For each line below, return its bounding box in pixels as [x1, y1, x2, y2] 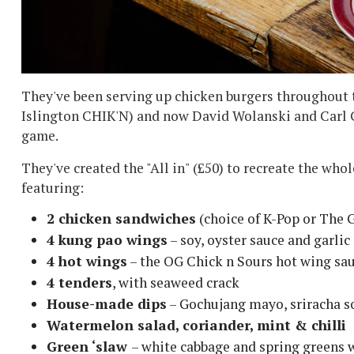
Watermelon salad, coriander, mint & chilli [47, 316, 346, 335]
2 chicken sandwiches [47, 209, 196, 228]
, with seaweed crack [112, 273, 239, 292]
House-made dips [47, 295, 167, 314]
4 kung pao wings [47, 231, 168, 250]
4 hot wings [47, 252, 127, 271]
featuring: [21, 179, 84, 198]
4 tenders [47, 273, 112, 292]
